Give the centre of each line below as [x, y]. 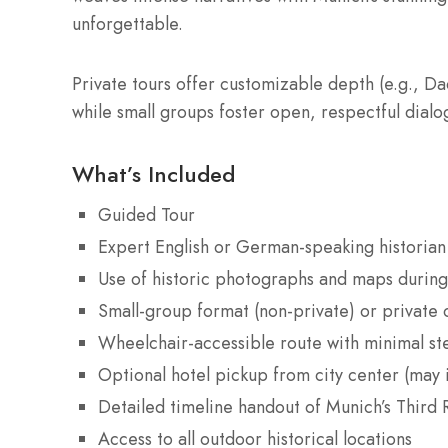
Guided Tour [146, 214]
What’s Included [153, 173]
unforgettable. [127, 24]
